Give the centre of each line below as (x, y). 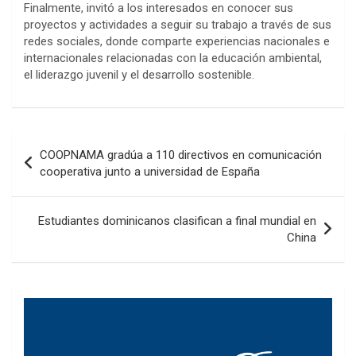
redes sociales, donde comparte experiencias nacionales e (177, 41)
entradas (52, 193)
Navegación (64, 142)
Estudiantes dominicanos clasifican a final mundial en (177, 221)
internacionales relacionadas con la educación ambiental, (173, 58)
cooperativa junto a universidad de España (150, 171)
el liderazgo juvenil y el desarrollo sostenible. (139, 74)
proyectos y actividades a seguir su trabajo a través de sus (178, 24)
